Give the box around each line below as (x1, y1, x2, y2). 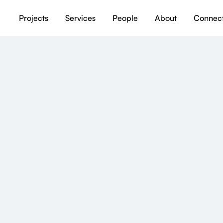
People (112, 12, 138, 23)
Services (65, 12, 96, 23)
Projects (19, 12, 48, 23)
